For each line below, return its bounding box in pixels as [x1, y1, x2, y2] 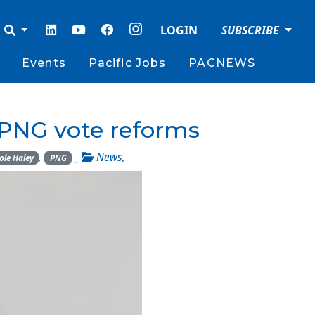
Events [22, 56, 66, 70]
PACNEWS [188, 56, 256, 70]
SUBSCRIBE [221, 22, 283, 38]
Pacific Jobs [88, 56, 167, 70]
